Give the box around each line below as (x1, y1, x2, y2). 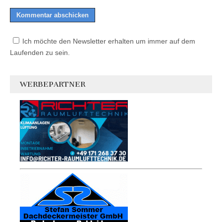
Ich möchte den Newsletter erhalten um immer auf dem (22, 37, 195, 45)
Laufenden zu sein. (10, 48, 70, 56)
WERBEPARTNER (20, 79, 85, 89)
